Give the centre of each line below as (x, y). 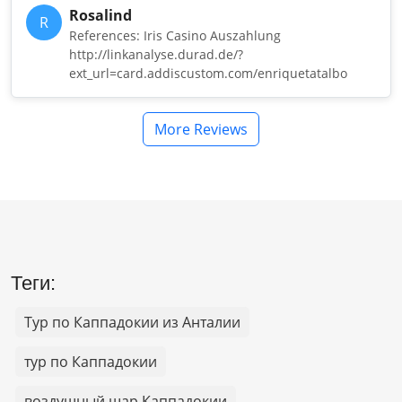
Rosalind (100, 15)
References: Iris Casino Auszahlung (175, 35)
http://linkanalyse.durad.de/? (156, 54)
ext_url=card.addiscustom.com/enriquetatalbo (208, 73)
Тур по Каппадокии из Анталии (132, 322)
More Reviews (201, 129)
